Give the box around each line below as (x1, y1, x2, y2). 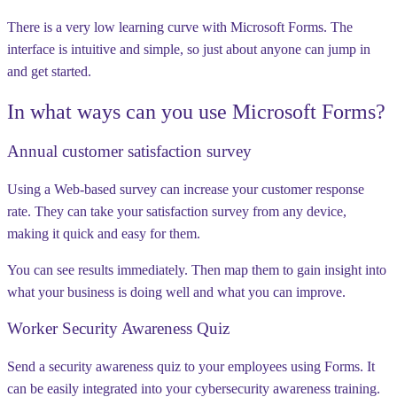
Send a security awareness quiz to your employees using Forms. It (7, 359, 375, 374)
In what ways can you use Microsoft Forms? (7, 99, 385, 123)
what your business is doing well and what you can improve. (7, 284, 346, 300)
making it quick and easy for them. (7, 225, 200, 241)
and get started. (7, 64, 91, 80)
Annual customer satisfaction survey (7, 141, 252, 160)
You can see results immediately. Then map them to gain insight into (7, 261, 386, 277)
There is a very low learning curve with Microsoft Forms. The (7, 19, 353, 35)
